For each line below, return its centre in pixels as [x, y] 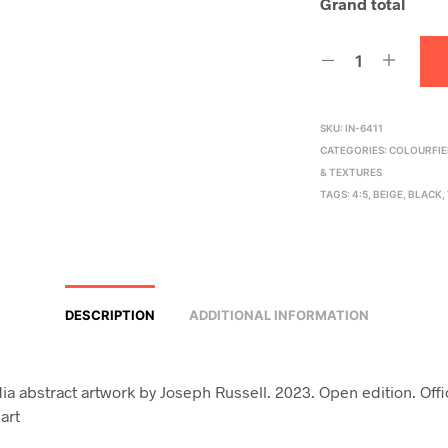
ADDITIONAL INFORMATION [278, 314]
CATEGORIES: [355, 149]
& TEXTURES [351, 171]
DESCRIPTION [109, 314]
